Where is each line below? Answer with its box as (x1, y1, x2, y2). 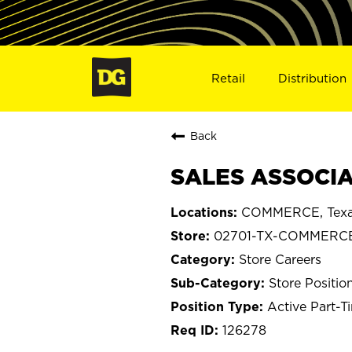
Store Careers (239, 251, 321, 266)
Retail (211, 71, 245, 85)
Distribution (278, 71, 347, 85)
